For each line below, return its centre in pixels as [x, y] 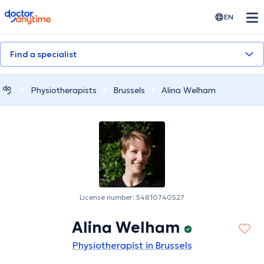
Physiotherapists [64, 90]
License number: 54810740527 [132, 197]
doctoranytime [37, 14]
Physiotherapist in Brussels [132, 245]
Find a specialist [43, 54]
